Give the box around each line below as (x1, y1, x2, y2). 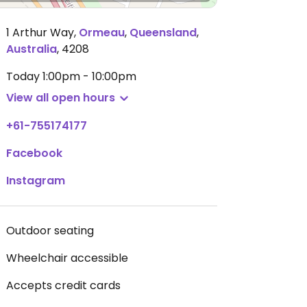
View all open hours (6, 90, 115, 106)
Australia (6, 41, 57, 57)
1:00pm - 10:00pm (42, 69, 136, 84)
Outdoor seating (6, 223, 94, 238)
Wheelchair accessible (6, 250, 128, 266)
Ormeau (79, 25, 125, 40)
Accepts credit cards (6, 278, 121, 293)
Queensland (130, 25, 197, 40)
